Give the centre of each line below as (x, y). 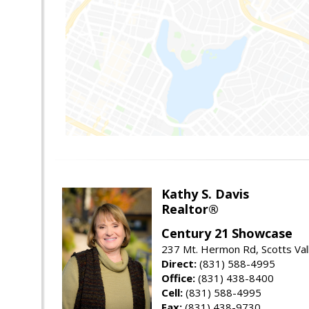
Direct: (179, 264)
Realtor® (190, 209)
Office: (178, 278)
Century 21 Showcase (227, 233)
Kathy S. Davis (205, 194)
